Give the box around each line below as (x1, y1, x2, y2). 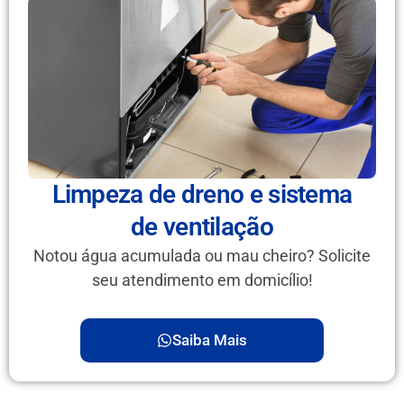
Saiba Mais (172, 330, 247, 349)
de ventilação (131, 211, 273, 242)
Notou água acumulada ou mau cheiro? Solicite (33, 245, 371, 265)
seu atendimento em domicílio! (91, 270, 313, 289)
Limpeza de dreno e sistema (51, 179, 353, 209)
